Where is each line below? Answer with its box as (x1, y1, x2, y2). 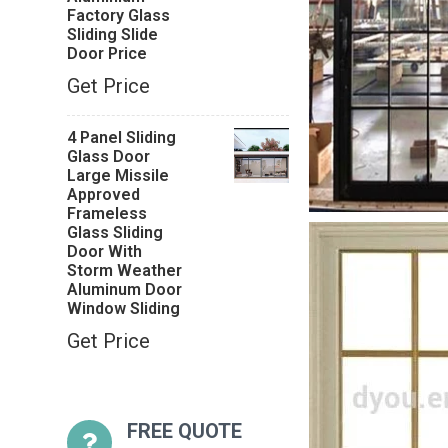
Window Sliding (67, 299, 181, 318)
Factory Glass (67, 6, 171, 25)
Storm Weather (67, 261, 183, 280)
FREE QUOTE (127, 419, 243, 443)
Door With (67, 242, 143, 261)
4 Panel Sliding (67, 128, 177, 147)
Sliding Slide (67, 25, 159, 44)
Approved (67, 185, 141, 204)
